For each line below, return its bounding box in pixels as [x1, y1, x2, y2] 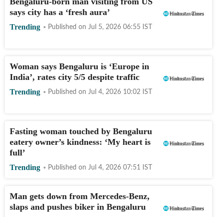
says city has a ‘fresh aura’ [10, 7, 110, 17]
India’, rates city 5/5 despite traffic [10, 72, 139, 82]
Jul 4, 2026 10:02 [88, 88, 140, 95]
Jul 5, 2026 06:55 [88, 23, 140, 31]
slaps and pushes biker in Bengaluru [10, 201, 146, 212]
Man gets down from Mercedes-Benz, [10, 191, 150, 201]
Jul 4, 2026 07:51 [88, 164, 140, 171]
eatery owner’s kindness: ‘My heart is [10, 137, 151, 147]
